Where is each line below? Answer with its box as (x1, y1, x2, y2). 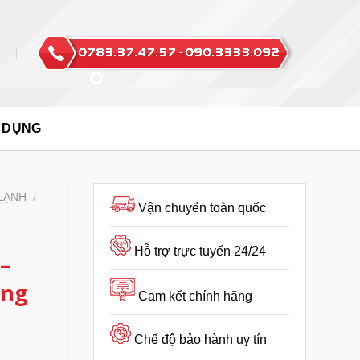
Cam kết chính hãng (138, 289, 252, 303)
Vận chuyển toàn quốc (138, 201, 266, 215)
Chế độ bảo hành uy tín (134, 333, 267, 346)
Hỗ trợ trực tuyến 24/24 (134, 244, 266, 258)
